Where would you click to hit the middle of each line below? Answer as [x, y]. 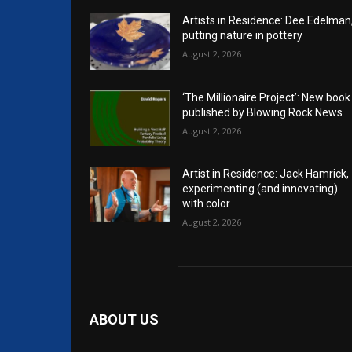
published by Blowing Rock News [262, 112]
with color [206, 203]
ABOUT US [124, 319]
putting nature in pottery [242, 36]
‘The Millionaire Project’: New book [266, 97]
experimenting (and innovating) [260, 188]
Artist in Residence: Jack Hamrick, [266, 173]
